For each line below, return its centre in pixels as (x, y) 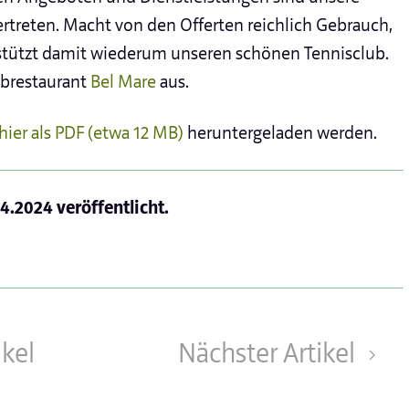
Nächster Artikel (269, 353)
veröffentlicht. (111, 207)
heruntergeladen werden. (280, 132)
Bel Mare (125, 81)
